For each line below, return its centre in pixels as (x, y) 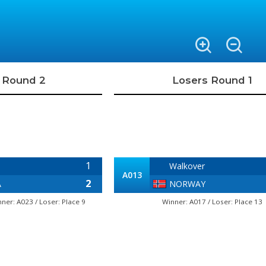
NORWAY (187, 184)
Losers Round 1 (212, 80)
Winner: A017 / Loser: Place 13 (212, 202)
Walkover (187, 166)
